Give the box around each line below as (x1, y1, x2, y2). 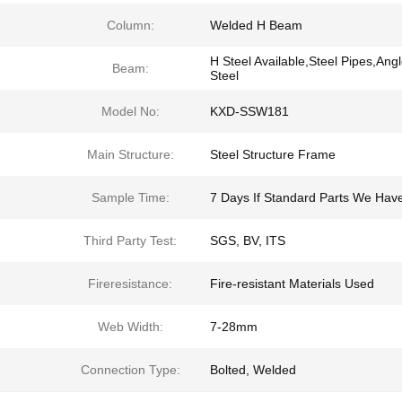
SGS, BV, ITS (210, 233, 285, 248)
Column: (106, 18, 154, 32)
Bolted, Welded (210, 363, 296, 377)
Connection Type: (80, 363, 180, 377)
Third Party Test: (83, 233, 177, 248)
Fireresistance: (88, 276, 172, 291)
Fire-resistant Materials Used (210, 276, 374, 291)
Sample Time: (91, 190, 170, 205)
